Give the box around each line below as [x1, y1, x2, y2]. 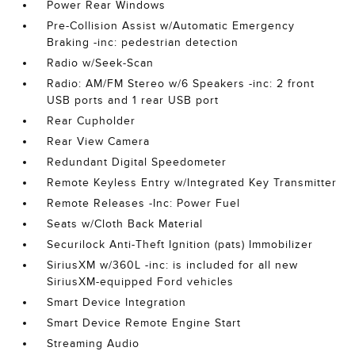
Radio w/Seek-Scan [47, 57, 155, 70]
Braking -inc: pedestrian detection [47, 36, 239, 49]
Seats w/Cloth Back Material [47, 218, 204, 231]
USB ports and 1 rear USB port [47, 94, 219, 107]
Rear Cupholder [47, 115, 136, 128]
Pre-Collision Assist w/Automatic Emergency [47, 20, 296, 32]
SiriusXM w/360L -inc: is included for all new [47, 259, 299, 272]
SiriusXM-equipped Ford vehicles [47, 276, 235, 288]
